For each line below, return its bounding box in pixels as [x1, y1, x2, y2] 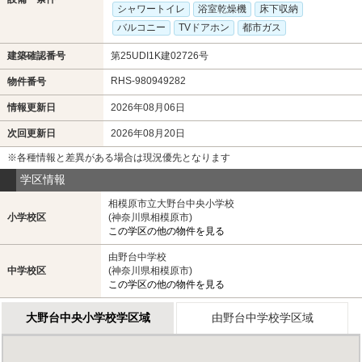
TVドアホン [178, 21, 229, 33]
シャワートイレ [116, 2, 185, 15]
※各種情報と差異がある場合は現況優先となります [6, 151, 230, 163]
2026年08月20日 [110, 127, 185, 139]
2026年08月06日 [110, 101, 185, 113]
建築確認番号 [6, 49, 65, 61]
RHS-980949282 [110, 74, 186, 86]
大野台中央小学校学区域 [25, 310, 150, 324]
